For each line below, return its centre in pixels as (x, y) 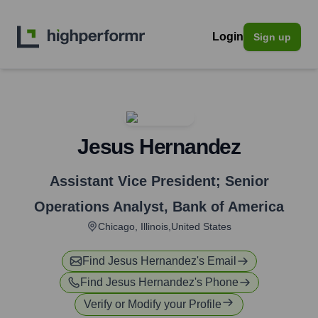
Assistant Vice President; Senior (159, 181)
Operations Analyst (99, 207)
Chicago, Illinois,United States (165, 226)
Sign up (272, 37)
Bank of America (228, 207)
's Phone (216, 282)
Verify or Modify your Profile (153, 304)
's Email (216, 261)
